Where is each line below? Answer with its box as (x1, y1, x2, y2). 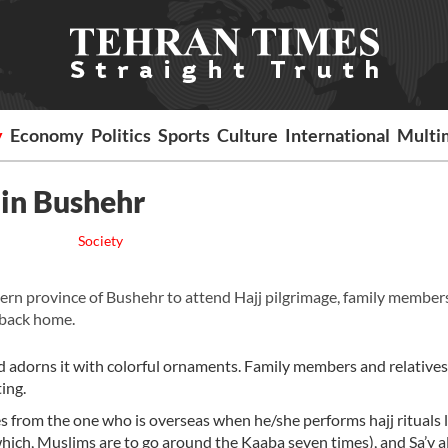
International (285, 124, 391, 146)
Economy (10, 124, 85, 146)
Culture (217, 124, 279, 146)
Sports (158, 124, 211, 146)
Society (77, 232, 123, 249)
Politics (91, 124, 152, 146)
